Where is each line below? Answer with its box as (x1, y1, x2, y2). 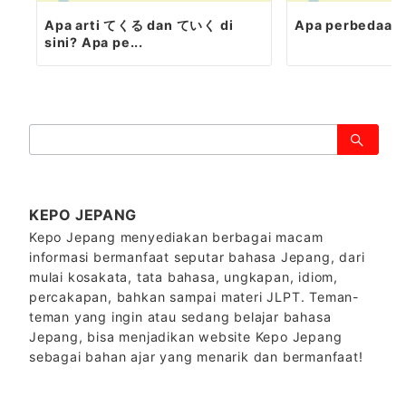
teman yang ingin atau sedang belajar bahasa (29, 309, 332, 325)
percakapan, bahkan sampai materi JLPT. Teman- (29, 289, 360, 305)
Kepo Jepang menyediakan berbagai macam (29, 229, 324, 246)
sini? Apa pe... (44, 34, 144, 51)
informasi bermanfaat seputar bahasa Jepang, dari (29, 249, 365, 266)
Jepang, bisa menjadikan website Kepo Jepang (29, 329, 343, 345)
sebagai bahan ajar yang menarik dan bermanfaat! (29, 349, 363, 365)
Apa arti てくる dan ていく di (44, 17, 234, 34)
